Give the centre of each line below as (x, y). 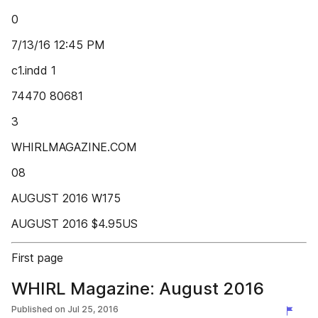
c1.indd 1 (34, 70)
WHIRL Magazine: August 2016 (138, 289)
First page (37, 258)
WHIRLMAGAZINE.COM (74, 147)
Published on (38, 309)
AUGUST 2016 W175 (66, 198)
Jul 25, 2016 (93, 309)
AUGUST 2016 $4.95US (75, 224)
